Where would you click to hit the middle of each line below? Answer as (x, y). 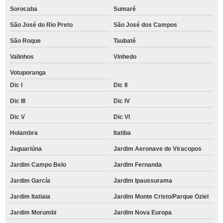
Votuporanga (28, 73)
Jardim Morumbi (33, 213)
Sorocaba (24, 9)
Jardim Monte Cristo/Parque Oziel (161, 197)
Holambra (24, 133)
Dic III (18, 101)
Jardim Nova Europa (142, 213)
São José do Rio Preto (41, 25)
